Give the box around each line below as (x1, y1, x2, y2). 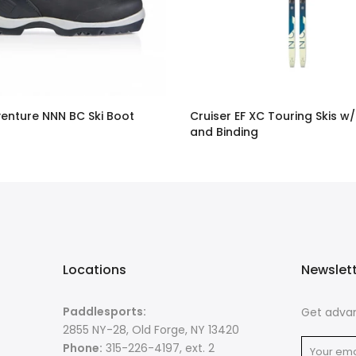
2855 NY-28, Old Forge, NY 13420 (63, 322, 239, 338)
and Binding (190, 124, 258, 140)
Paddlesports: (63, 304, 146, 319)
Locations (63, 261, 126, 279)
